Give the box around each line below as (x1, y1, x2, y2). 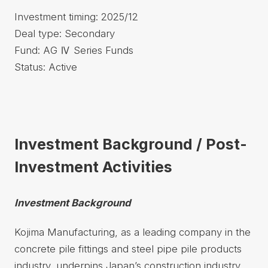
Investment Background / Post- (14, 135, 247, 153)
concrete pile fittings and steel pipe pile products (14, 243, 242, 255)
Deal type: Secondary (14, 28, 115, 40)
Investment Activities (14, 157, 172, 176)
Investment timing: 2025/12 (14, 11, 138, 23)
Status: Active (14, 61, 77, 74)
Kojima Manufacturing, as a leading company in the (14, 226, 251, 239)
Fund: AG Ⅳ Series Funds (14, 44, 133, 57)
